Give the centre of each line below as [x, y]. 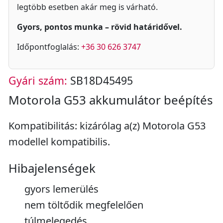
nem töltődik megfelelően [84, 205]
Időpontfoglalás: [49, 47]
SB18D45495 [100, 80]
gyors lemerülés [61, 189]
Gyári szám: [38, 80]
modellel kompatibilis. [59, 142]
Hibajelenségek [52, 168]
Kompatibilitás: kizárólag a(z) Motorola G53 [107, 126]
